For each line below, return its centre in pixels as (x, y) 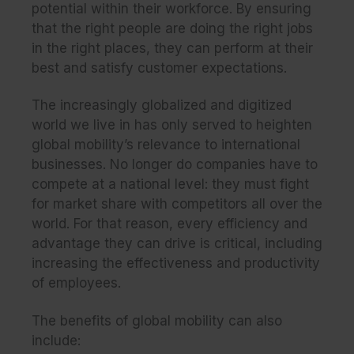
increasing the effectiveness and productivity (176, 264)
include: (56, 341)
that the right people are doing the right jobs (172, 28)
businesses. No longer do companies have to (175, 165)
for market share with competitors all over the (177, 204)
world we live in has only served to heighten (172, 125)
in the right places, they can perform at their (172, 48)
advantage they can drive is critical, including (177, 244)
